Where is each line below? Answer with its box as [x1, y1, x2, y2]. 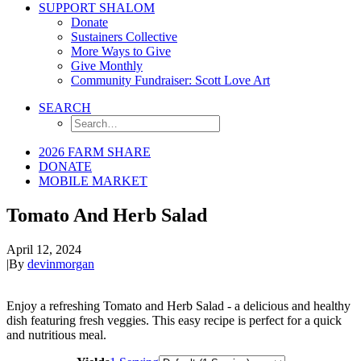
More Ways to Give [71, 44, 171, 58]
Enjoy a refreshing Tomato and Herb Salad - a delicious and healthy [6, 298, 351, 313]
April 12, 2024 [6, 242, 81, 256]
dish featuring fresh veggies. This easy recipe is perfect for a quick [6, 313, 342, 327]
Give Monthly [71, 59, 143, 73]
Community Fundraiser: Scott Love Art [71, 73, 270, 87]
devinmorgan [27, 256, 94, 271]
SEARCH [39, 101, 91, 114]
